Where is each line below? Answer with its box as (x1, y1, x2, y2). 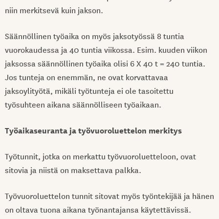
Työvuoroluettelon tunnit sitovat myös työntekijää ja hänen (5, 189, 214, 201)
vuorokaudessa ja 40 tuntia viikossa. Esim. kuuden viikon (5, 43, 207, 55)
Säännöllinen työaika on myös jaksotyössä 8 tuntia (5, 29, 184, 42)
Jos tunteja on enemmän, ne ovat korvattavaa (5, 70, 168, 83)
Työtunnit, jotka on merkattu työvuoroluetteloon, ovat (5, 150, 196, 162)
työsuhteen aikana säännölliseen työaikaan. (5, 98, 161, 110)
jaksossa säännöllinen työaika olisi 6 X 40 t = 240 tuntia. (5, 57, 205, 69)
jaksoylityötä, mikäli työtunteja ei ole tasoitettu (5, 84, 174, 96)
